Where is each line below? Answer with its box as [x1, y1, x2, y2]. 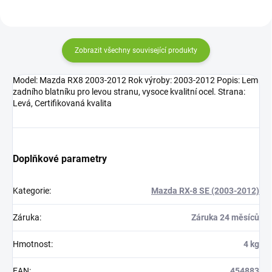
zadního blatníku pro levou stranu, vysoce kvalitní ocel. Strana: [13, 86, 245, 97]
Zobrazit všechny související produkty [75, 46, 197, 55]
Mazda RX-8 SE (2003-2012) [151, 185, 259, 195]
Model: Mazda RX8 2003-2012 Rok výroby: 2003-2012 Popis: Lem [13, 75, 258, 85]
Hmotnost [13, 239, 51, 249]
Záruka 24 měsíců [191, 212, 259, 222]
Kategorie [13, 185, 49, 195]
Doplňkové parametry [13, 152, 107, 165]
